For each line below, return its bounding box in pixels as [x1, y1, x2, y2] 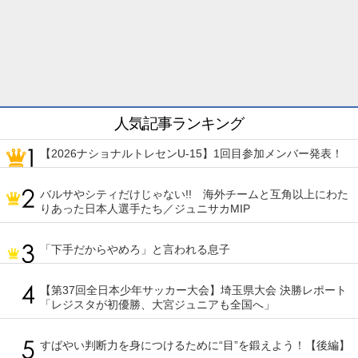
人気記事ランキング [114, 115, 244, 133]
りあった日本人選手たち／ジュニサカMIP [40, 202, 250, 216]
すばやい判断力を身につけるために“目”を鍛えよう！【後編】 [40, 339, 350, 352]
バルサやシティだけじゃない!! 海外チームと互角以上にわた [40, 188, 348, 201]
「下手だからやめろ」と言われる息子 [40, 243, 230, 257]
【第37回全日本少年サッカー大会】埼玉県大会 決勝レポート [40, 284, 347, 297]
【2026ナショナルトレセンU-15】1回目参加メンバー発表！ [40, 147, 343, 161]
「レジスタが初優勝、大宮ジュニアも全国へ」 [40, 298, 275, 312]
